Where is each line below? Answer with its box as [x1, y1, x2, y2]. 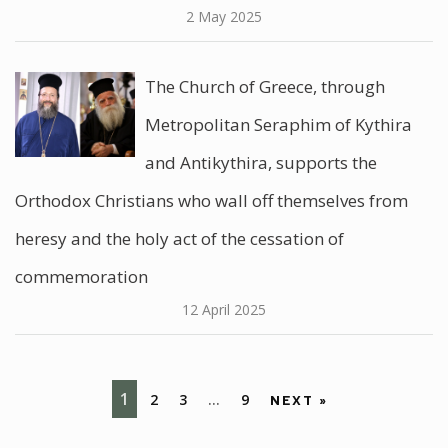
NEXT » [270, 391, 328, 408]
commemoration [15, 265, 148, 288]
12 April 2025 [182, 300, 266, 319]
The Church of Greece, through [145, 75, 385, 98]
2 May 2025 [186, 7, 262, 26]
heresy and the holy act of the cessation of [15, 227, 344, 250]
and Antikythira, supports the [145, 151, 377, 174]
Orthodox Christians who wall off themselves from [15, 189, 408, 212]
